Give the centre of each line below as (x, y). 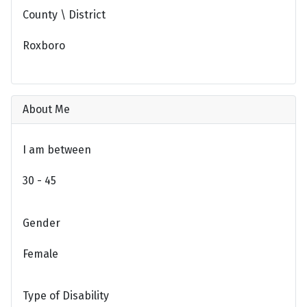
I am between (57, 150)
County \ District (64, 14)
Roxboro (44, 46)
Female (40, 254)
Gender (41, 223)
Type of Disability (66, 296)
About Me (46, 109)
